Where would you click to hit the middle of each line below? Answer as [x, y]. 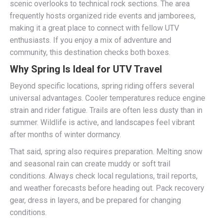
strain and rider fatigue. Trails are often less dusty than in [106, 110]
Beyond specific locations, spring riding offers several [102, 86]
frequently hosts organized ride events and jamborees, [103, 16]
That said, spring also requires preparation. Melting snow [106, 152]
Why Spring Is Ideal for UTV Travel [86, 69]
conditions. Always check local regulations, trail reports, [104, 176]
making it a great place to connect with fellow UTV [94, 28]
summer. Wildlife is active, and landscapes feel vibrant [102, 122]
